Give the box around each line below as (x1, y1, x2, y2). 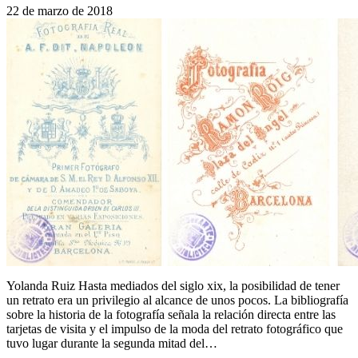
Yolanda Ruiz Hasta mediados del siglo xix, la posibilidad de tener (6, 278, 340, 292)
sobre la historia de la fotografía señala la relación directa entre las (6, 307, 336, 321)
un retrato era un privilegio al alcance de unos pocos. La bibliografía (6, 292, 348, 307)
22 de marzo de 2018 (6, 3, 113, 18)
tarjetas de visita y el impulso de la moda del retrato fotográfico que (6, 321, 343, 336)
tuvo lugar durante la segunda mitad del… (6, 336, 217, 350)
